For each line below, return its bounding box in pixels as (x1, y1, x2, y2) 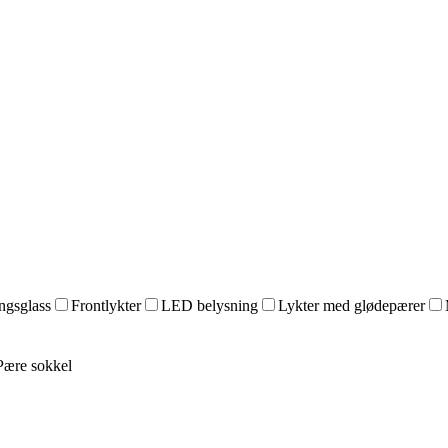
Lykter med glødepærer (278, 297, 425, 314)
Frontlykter (71, 297, 141, 314)
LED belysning (161, 297, 258, 314)
